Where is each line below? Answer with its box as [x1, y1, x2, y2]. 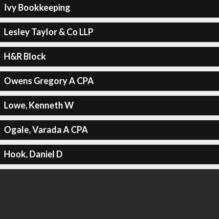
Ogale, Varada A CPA [3, 124, 88, 135]
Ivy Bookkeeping [3, 2, 70, 13]
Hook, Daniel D [3, 149, 63, 159]
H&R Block [3, 51, 46, 62]
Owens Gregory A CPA [3, 75, 94, 86]
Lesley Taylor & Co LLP [3, 26, 93, 37]
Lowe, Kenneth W [3, 100, 74, 110]
